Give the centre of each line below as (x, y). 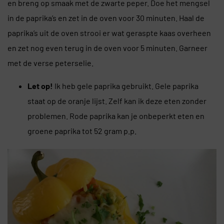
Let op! (40, 85)
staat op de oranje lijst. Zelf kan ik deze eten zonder (117, 100)
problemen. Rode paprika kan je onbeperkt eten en (116, 115)
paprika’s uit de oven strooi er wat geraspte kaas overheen (109, 32)
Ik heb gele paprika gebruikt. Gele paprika (126, 85)
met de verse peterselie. (50, 62)
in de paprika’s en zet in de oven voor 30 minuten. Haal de (106, 17)
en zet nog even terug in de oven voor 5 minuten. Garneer (107, 47)
